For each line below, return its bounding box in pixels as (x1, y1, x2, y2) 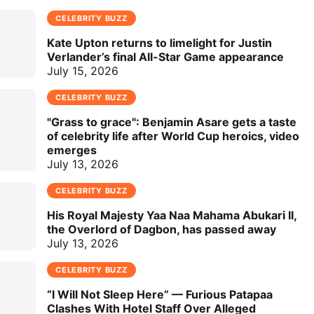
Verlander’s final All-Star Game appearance (47, 50, 284, 64)
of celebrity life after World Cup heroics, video (47, 129, 299, 144)
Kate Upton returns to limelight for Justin (47, 36, 272, 50)
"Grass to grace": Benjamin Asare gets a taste (47, 115, 296, 130)
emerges (47, 143, 97, 158)
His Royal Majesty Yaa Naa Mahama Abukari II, (47, 208, 296, 223)
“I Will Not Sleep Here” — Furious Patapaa (47, 287, 273, 302)
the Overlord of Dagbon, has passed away (47, 222, 276, 237)
